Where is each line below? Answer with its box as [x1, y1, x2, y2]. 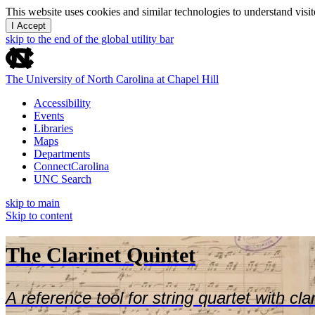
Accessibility [34, 97, 91, 109]
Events [34, 110, 64, 122]
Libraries [34, 122, 73, 134]
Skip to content [6, 210, 72, 221]
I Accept [11, 20, 46, 31]
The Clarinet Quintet [6, 243, 195, 267]
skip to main [6, 197, 60, 209]
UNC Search [34, 173, 91, 185]
